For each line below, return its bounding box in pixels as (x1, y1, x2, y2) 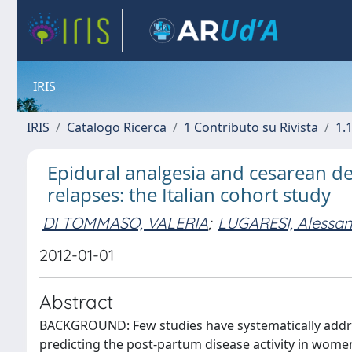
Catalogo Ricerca (67, 119, 167, 136)
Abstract (39, 290, 113, 313)
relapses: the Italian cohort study (47, 181, 331, 207)
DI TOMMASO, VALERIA (42, 212, 208, 233)
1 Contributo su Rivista (184, 119, 318, 136)
